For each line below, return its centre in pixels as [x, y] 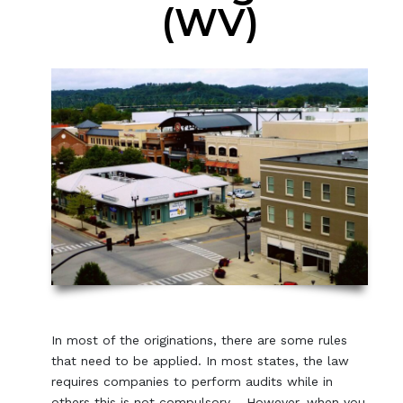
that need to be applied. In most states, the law [201, 361]
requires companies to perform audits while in [193, 382]
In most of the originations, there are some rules [200, 340]
